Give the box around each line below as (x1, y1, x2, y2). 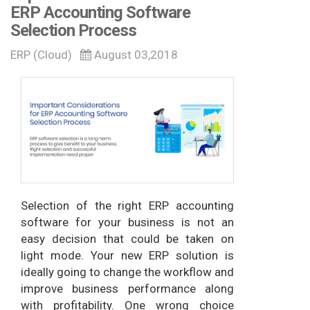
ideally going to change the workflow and (21, 265, 234, 280)
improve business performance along (21, 282, 234, 296)
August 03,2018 (91, 48, 178, 62)
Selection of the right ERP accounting (21, 199, 234, 213)
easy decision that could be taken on (21, 232, 234, 246)
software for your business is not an (21, 215, 234, 230)
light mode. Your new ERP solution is (21, 248, 234, 263)
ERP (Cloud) (10, 48, 72, 62)
